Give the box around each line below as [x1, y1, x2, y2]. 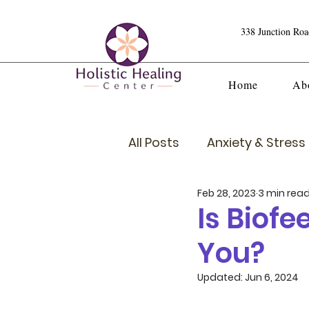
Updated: [197, 270, 245, 284]
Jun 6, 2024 [245, 270, 299, 284]
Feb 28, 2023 [197, 186, 256, 200]
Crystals [156, 189, 208, 206]
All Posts [128, 134, 179, 151]
